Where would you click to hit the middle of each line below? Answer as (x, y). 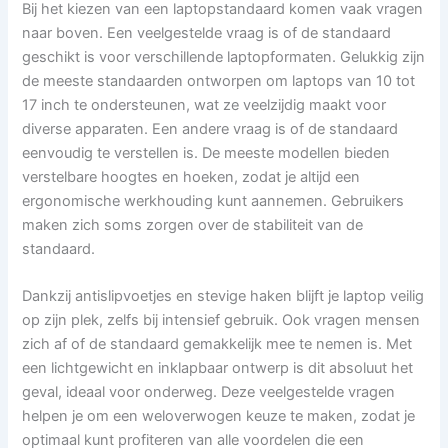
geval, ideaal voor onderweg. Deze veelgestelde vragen (209, 392)
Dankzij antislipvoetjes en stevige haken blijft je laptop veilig (223, 296)
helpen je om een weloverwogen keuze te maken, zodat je (219, 416)
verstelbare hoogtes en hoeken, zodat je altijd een (191, 176)
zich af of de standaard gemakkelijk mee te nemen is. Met (217, 344)
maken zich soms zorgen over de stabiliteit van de (193, 224)
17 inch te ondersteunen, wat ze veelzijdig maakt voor (204, 104)
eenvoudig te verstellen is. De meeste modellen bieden (206, 152)
